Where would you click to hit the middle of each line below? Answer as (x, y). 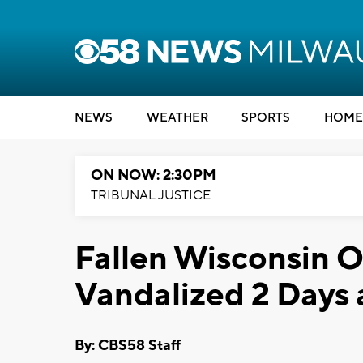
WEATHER (177, 118)
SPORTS (266, 118)
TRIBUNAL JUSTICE (151, 195)
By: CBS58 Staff (128, 345)
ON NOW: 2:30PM (154, 175)
